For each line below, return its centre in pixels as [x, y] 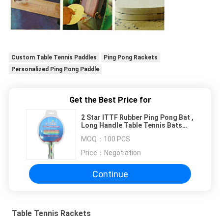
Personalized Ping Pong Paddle [55, 69]
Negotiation [123, 153]
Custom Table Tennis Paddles [54, 58]
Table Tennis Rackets [51, 214]
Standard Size [104, 133]
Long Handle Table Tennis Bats [132, 125]
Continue [110, 174]
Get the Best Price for [110, 100]
